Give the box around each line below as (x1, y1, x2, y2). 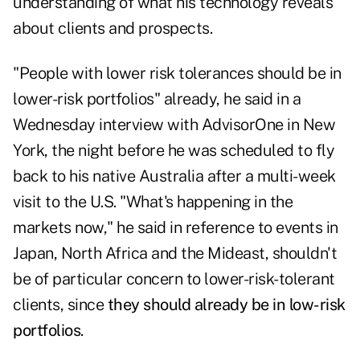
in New (283, 115, 335, 135)
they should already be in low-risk (107, 295, 346, 315)
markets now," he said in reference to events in (13, 218, 338, 238)
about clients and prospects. (13, 18, 212, 39)
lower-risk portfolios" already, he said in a (13, 89, 301, 109)
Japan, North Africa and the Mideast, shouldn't (13, 243, 337, 264)
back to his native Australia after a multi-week (13, 166, 336, 186)
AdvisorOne (201, 115, 284, 135)
